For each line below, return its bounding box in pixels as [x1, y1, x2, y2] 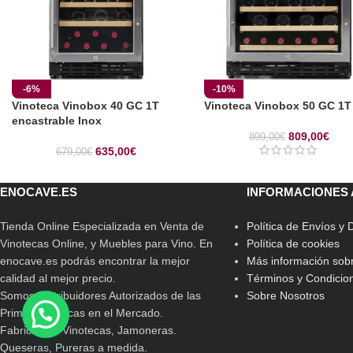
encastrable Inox [12, 114, 102, 128]
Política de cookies [246, 237, 340, 251]
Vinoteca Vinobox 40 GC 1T [12, 99, 159, 113]
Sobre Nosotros [246, 289, 325, 303]
